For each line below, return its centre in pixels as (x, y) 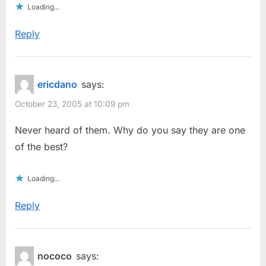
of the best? (41, 147)
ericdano (58, 85)
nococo (55, 256)
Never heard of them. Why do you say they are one (130, 130)
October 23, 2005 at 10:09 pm (72, 104)
